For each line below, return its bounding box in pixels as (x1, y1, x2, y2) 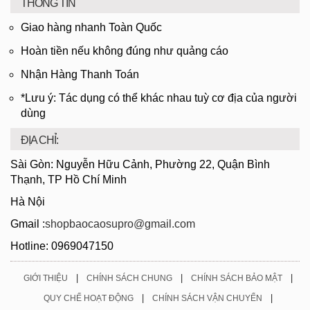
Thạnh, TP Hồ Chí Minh (10, 174, 127, 185)
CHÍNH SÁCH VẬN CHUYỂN (152, 293, 262, 303)
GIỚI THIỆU (23, 273, 68, 283)
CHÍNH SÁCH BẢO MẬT (190, 273, 282, 283)
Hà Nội (10, 196, 45, 208)
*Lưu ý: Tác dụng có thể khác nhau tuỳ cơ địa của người (21, 92, 297, 104)
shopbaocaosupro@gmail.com (45, 218, 195, 230)
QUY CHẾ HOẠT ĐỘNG (43, 293, 134, 303)
